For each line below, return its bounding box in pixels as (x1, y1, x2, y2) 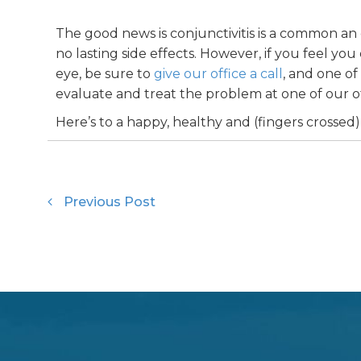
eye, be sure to (55, 65, 154, 81)
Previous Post (63, 193, 156, 210)
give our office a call (153, 65, 283, 81)
